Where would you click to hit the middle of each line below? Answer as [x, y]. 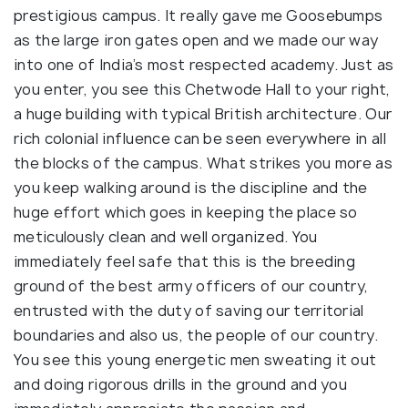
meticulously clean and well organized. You [166, 236]
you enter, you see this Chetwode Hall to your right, [202, 89]
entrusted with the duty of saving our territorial [189, 310]
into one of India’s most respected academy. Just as [204, 64]
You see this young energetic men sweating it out [195, 359]
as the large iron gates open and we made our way [196, 40]
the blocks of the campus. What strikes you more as [203, 163]
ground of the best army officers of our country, [191, 286]
